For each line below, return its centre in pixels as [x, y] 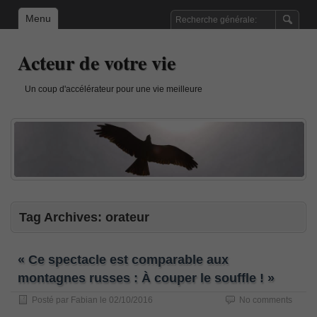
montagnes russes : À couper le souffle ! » [146, 278]
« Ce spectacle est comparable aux [123, 259]
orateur [127, 217]
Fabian [84, 300]
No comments [266, 300]
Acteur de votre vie [97, 63]
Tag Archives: [62, 217]
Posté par [51, 300]
